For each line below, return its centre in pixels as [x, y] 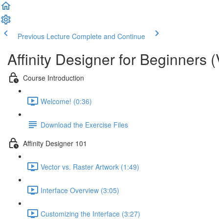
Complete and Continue [109, 36]
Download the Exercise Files [84, 124]
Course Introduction [54, 77]
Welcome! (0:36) [66, 101]
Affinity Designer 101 [55, 143]
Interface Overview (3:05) [80, 190]
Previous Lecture [44, 36]
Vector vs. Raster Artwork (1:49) [90, 166]
